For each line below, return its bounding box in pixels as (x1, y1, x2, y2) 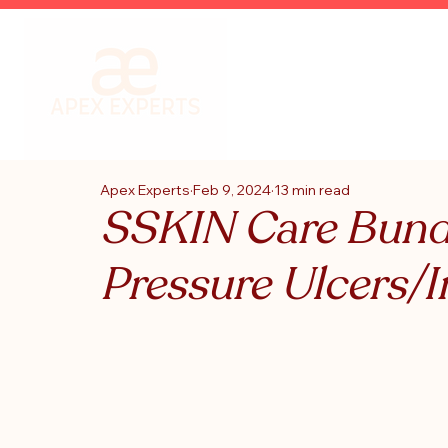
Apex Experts (100, 181, 190, 199)
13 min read (274, 181, 350, 199)
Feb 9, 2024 (193, 181, 271, 199)
